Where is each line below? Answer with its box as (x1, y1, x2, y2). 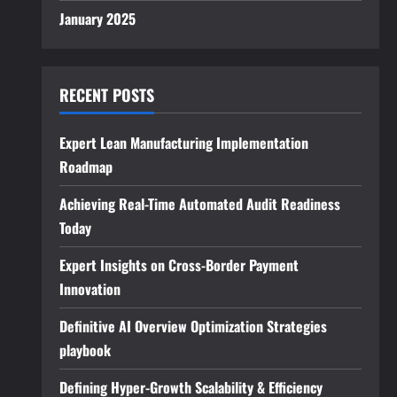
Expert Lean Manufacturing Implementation (58, 132, 308, 153)
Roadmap (58, 156, 113, 177)
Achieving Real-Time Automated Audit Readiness (58, 193, 340, 214)
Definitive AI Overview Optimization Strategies (58, 315, 327, 337)
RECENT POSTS (58, 83, 154, 106)
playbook (58, 339, 111, 361)
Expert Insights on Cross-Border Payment (58, 254, 299, 276)
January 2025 (58, 8, 136, 29)
